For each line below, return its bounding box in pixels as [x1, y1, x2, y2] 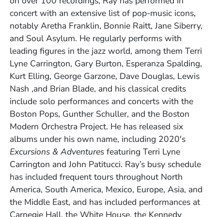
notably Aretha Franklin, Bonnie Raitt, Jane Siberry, [10, 20, 202, 32]
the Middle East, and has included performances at [10, 196, 200, 208]
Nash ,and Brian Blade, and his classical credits [10, 83, 186, 95]
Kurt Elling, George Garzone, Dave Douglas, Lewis [10, 70, 200, 82]
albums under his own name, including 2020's [10, 133, 186, 145]
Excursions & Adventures [10, 146, 104, 158]
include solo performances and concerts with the [10, 95, 193, 108]
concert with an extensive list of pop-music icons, [10, 7, 196, 19]
